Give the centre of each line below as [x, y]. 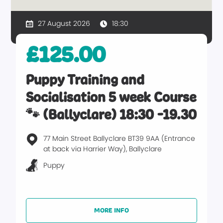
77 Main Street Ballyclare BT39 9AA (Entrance [119, 138]
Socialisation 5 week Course [111, 97]
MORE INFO [111, 211]
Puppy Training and [85, 80]
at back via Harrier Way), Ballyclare [103, 149]
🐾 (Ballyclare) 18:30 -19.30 [111, 115]
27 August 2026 [64, 23]
